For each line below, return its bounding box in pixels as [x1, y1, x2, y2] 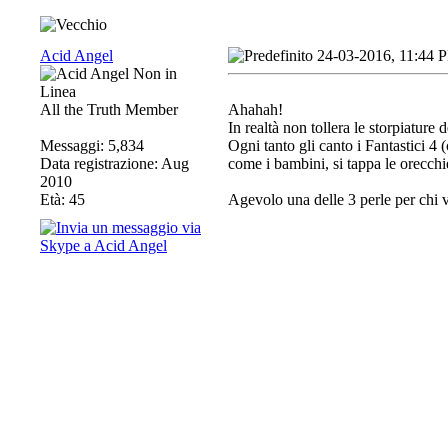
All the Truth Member [40, 101, 178, 118]
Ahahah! [228, 101, 283, 118]
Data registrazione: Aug [40, 155, 189, 172]
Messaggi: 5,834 [40, 137, 144, 154]
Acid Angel [40, 47, 113, 64]
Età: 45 [40, 191, 85, 208]
